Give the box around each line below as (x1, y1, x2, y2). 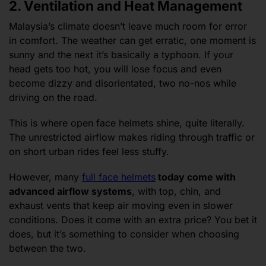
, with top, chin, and (132, 185, 221, 197)
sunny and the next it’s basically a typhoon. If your (9, 49, 233, 61)
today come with (156, 170, 236, 183)
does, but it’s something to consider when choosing (9, 227, 239, 240)
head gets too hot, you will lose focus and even (9, 63, 221, 75)
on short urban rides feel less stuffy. (9, 145, 169, 158)
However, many (9, 170, 82, 183)
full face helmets (82, 170, 156, 183)
